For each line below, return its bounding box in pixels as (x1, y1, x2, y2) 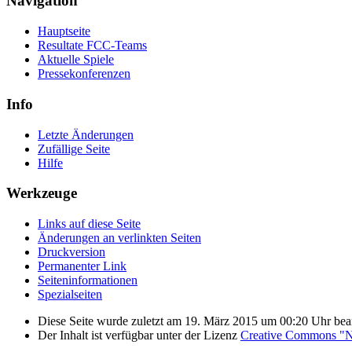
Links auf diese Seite (38, 217, 141, 231)
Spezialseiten (38, 288, 102, 302)
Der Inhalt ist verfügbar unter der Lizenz (38, 328, 240, 343)
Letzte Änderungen (38, 127, 134, 141)
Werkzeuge (6, 185, 77, 202)
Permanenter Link (38, 259, 126, 273)
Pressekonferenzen (38, 67, 130, 81)
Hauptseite (38, 24, 90, 38)
